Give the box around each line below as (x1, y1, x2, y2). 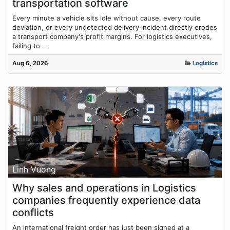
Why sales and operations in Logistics (12, 182, 196, 195)
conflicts (12, 206, 54, 219)
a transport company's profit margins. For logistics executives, (12, 32, 212, 41)
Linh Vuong (12, 164, 56, 175)
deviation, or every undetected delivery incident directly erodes (12, 23, 217, 31)
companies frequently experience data (12, 194, 200, 207)
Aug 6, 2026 (12, 59, 48, 67)
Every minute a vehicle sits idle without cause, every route (12, 13, 201, 22)
